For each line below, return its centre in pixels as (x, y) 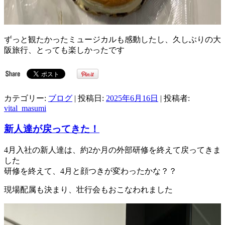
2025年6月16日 (132, 98)
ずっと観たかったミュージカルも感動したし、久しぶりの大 (113, 40)
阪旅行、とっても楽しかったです (64, 50)
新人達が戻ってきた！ (52, 129)
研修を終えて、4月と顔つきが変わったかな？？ (90, 171)
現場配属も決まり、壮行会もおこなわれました (88, 189)
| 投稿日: (89, 98)
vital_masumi (25, 108)
